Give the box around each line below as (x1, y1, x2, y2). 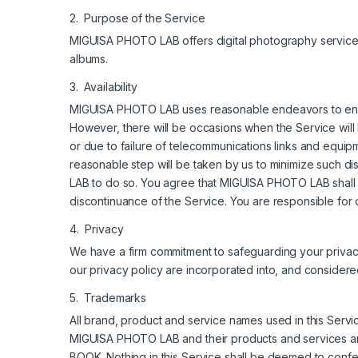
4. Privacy (70, 221, 124, 236)
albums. (70, 51, 109, 66)
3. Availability (70, 79, 137, 93)
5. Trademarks (70, 290, 147, 304)
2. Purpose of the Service (70, 10, 205, 25)
